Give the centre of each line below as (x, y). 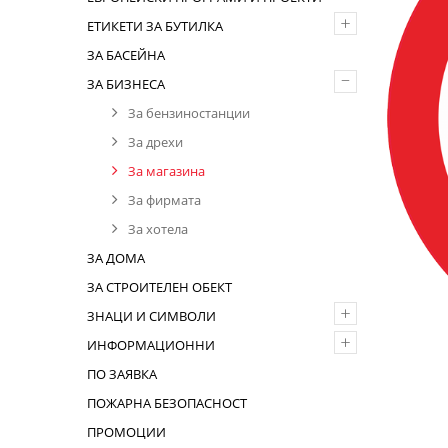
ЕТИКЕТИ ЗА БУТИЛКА (155, 26)
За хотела (158, 229)
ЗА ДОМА (116, 258)
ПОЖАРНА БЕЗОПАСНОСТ (167, 403)
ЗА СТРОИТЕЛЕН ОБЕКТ (159, 287)
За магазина (166, 171)
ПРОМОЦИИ (126, 432)
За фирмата (164, 200)
